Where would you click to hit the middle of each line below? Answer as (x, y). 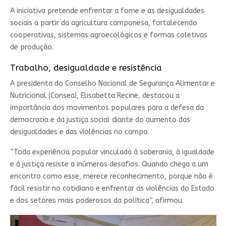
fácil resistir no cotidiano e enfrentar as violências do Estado (112, 189)
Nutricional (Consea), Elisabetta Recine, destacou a (95, 96)
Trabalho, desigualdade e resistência (86, 68)
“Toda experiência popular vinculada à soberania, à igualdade (112, 152)
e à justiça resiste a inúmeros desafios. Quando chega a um (109, 164)
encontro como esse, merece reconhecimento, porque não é (111, 177)
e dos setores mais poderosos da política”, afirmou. (97, 201)
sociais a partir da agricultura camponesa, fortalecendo (103, 23)
